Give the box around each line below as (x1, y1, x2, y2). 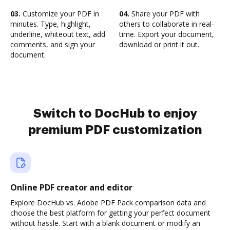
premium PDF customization (28, 124, 202, 136)
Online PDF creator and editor (10, 182, 132, 193)
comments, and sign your (10, 40, 95, 49)
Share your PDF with (129, 9, 200, 18)
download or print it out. (119, 40, 199, 49)
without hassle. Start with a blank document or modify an (10, 218, 200, 228)
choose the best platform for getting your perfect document (10, 208, 210, 218)
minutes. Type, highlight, (10, 19, 91, 29)
